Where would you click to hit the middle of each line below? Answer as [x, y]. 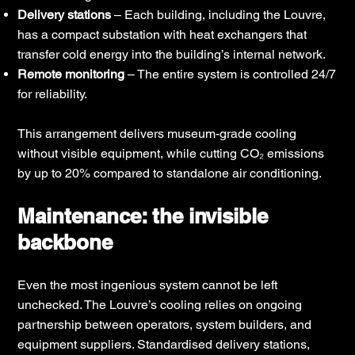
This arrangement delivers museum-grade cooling [157, 133]
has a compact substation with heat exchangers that [162, 34]
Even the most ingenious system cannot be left [148, 284]
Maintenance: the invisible [143, 216]
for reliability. [53, 94]
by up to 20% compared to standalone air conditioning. [170, 173]
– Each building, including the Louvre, [219, 14]
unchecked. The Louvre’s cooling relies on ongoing [160, 304]
